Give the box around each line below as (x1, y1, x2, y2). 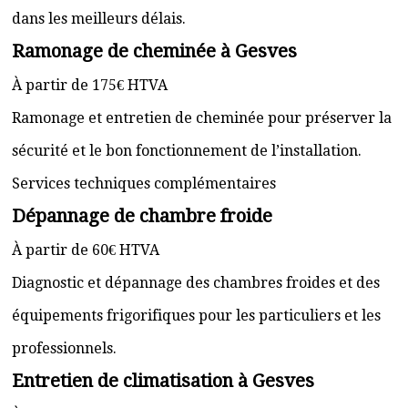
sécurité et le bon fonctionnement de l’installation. (12, 142, 362, 159)
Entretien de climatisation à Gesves (12, 370, 314, 392)
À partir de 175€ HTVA (12, 76, 168, 94)
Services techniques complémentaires (12, 175, 276, 192)
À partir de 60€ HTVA (12, 241, 159, 259)
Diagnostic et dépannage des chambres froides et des (12, 274, 380, 291)
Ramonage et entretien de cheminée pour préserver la (12, 109, 392, 127)
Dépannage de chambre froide (12, 205, 272, 227)
